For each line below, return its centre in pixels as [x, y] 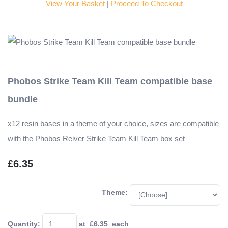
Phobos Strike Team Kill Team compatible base [110, 82]
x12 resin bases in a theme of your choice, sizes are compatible [113, 124]
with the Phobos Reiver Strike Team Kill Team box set [96, 139]
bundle [23, 99]
